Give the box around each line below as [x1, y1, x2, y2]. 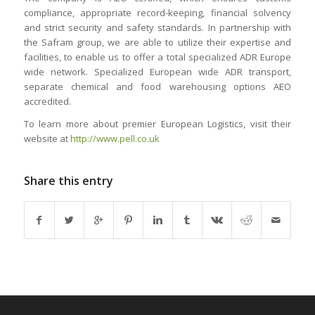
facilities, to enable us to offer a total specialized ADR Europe [23, 51, 292, 64]
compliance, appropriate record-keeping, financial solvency [23, 6, 292, 20]
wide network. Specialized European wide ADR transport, [23, 65, 292, 79]
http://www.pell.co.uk [70, 132, 160, 146]
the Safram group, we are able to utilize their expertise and [23, 36, 292, 49]
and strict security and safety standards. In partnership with [23, 21, 292, 34]
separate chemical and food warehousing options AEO [23, 80, 292, 94]
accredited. [23, 95, 71, 108]
